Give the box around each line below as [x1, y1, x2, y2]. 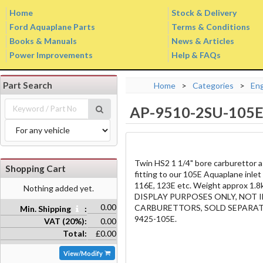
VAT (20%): [43, 215, 87, 226]
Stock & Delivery [171, 8, 237, 18]
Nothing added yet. [23, 183, 94, 193]
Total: [62, 228, 87, 238]
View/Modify [63, 249, 104, 257]
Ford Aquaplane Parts [9, 22, 95, 32]
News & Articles [171, 36, 234, 46]
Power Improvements [9, 50, 93, 60]
